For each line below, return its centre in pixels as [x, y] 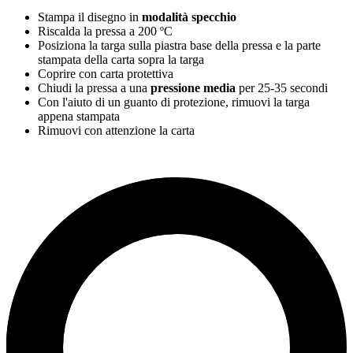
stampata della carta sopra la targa [121, 60]
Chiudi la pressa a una [94, 88]
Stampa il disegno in [90, 17]
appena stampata [79, 117]
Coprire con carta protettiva [106, 74]
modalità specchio [189, 17]
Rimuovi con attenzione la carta [116, 131]
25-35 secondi [293, 88]
